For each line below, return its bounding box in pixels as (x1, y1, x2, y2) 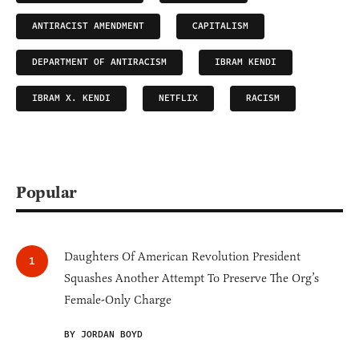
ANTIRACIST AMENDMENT (32, 18, 144, 33)
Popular (16, 181, 77, 203)
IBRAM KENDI (215, 54, 276, 69)
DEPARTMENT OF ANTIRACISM (32, 54, 167, 69)
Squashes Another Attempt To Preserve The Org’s (64, 270, 319, 285)
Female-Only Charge (64, 292, 171, 307)
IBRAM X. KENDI (32, 91, 111, 105)
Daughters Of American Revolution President (64, 248, 301, 264)
